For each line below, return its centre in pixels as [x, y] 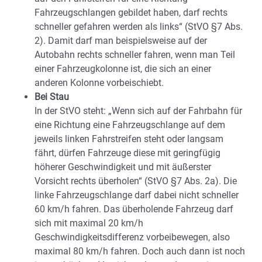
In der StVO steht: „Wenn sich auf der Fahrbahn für [138, 111]
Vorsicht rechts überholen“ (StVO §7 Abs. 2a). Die [136, 181]
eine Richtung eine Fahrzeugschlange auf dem [130, 125]
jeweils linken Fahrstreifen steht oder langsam [129, 139]
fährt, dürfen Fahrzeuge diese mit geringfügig [127, 153]
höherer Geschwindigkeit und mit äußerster [123, 167]
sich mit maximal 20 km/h [89, 223]
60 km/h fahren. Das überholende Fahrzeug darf [134, 209]
